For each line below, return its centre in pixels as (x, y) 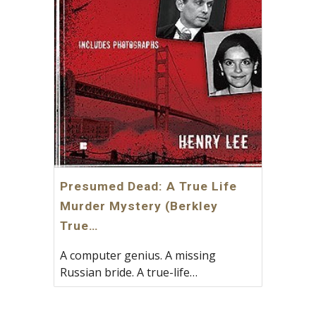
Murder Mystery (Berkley (139, 206)
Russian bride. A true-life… (129, 272)
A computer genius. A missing (138, 255)
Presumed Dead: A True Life (149, 186)
